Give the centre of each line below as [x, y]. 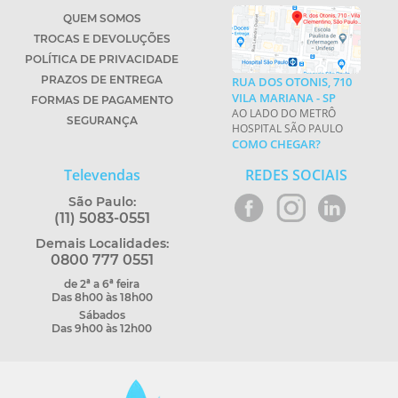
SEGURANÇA [102, 120]
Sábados [102, 315]
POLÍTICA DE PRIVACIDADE [102, 59]
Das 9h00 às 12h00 [102, 328]
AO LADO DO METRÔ [284, 113]
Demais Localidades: [102, 243]
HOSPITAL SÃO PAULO [287, 128]
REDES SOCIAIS [296, 175]
